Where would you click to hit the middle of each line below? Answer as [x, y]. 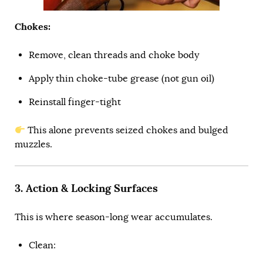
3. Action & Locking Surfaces [86, 188]
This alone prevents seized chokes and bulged [127, 131]
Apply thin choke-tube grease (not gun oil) [122, 79]
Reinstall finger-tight [75, 102]
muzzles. [33, 145]
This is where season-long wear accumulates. [114, 218]
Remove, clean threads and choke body [114, 55]
